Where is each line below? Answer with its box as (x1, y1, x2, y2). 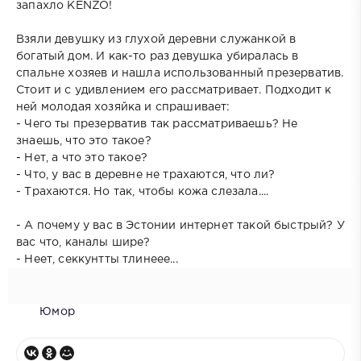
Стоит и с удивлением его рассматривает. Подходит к (16, 85, 332, 95)
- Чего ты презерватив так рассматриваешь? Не (16, 118, 298, 129)
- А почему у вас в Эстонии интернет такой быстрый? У (16, 220, 345, 230)
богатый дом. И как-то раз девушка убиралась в (16, 51, 299, 61)
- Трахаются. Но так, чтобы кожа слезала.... (16, 186, 269, 197)
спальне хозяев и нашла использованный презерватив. (16, 68, 344, 78)
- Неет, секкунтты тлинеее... (16, 254, 178, 264)
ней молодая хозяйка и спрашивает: (16, 102, 230, 112)
